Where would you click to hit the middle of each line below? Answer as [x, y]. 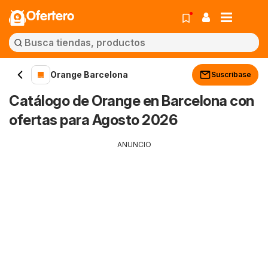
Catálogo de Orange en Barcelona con [132, 101]
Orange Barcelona [89, 74]
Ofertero [50, 17]
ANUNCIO [134, 144]
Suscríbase [231, 74]
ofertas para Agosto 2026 [93, 120]
